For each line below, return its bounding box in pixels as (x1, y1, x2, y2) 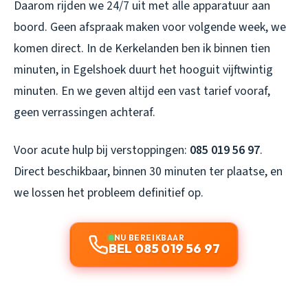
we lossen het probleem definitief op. (14, 184, 203, 202)
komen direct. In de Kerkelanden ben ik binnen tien (14, 40, 270, 58)
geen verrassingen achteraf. (14, 104, 155, 122)
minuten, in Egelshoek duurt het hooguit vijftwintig (14, 61, 273, 79)
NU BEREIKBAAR (113, 232, 185, 243)
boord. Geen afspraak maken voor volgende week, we (14, 19, 286, 36)
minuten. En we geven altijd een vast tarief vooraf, (14, 82, 270, 100)
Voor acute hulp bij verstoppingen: (14, 142, 190, 159)
